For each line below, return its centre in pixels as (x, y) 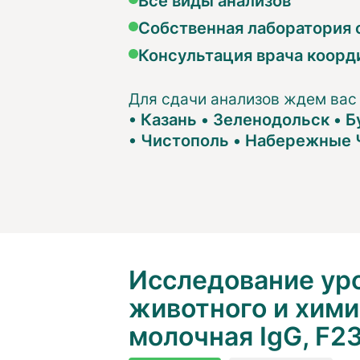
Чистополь (184, 139)
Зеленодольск (271, 119)
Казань (168, 119)
